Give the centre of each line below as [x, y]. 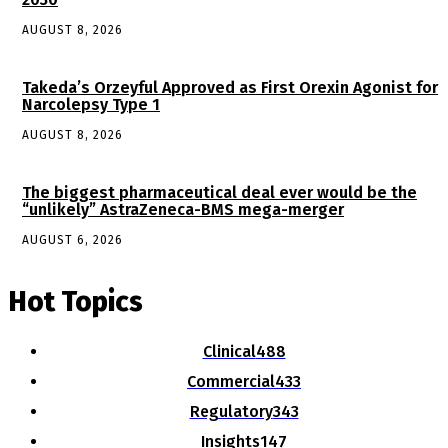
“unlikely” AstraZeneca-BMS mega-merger [183, 210]
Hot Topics [75, 302]
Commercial [231, 382]
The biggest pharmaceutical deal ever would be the [219, 193]
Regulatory [231, 412]
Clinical [229, 352]
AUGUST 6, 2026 [72, 240]
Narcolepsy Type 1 [91, 105]
